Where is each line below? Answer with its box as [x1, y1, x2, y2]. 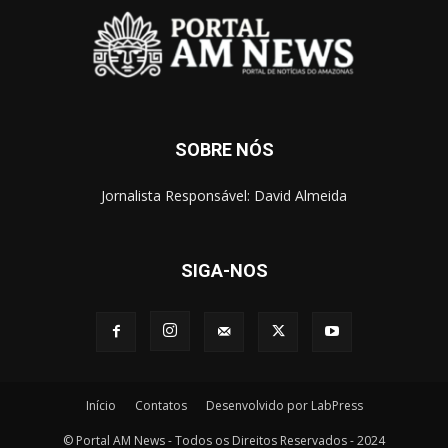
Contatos [134, 396, 187, 414]
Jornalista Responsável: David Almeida [101, 185, 347, 205]
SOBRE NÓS [174, 138, 274, 160]
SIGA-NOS [180, 259, 268, 281]
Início [85, 396, 116, 414]
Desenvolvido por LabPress [205, 396, 363, 414]
